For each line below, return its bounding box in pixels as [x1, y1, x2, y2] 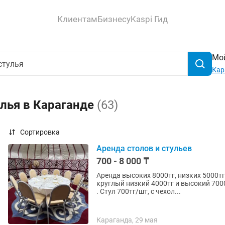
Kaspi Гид [131, 14, 168, 24]
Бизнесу [97, 14, 131, 24]
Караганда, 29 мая [96, 216, 158, 224]
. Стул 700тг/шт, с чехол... [96, 187, 181, 195]
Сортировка [20, 128, 60, 136]
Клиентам [57, 14, 97, 24]
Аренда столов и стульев [96, 144, 192, 153]
